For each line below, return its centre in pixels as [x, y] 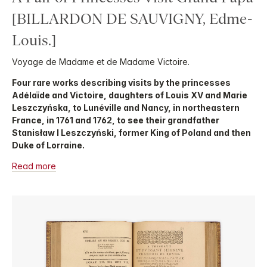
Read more [34, 166]
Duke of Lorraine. [48, 145]
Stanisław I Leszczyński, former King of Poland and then [131, 133]
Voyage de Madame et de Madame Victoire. [101, 62]
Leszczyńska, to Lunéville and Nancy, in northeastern [126, 108]
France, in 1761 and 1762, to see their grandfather [116, 120]
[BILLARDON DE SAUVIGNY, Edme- [132, 19]
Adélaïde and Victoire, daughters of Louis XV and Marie [130, 95]
